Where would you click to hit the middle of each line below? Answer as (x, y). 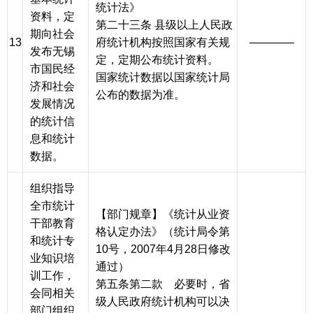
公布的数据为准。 (140, 95)
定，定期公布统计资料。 (157, 60)
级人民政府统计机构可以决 (163, 302)
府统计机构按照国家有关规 (163, 43)
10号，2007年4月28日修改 (163, 249)
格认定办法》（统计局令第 (163, 232)
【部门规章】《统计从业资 (163, 214)
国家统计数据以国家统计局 (163, 78)
